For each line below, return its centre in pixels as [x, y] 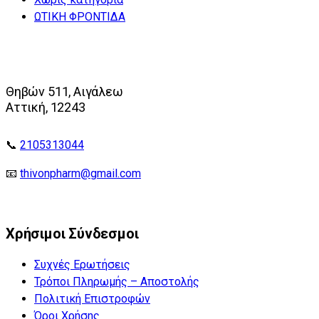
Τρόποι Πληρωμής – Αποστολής [117, 282]
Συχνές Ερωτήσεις [82, 265]
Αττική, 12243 [46, 107]
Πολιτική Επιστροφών [92, 299]
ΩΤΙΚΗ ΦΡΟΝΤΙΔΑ [80, 16]
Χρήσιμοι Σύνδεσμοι [72, 234]
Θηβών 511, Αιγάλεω [64, 91]
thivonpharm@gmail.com [80, 174]
